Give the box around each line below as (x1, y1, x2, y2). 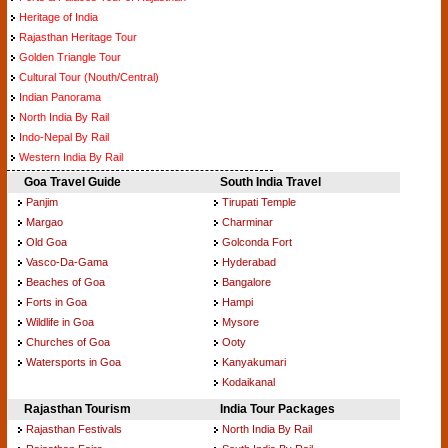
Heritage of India (19, 11, 98, 24)
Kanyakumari (222, 355, 286, 368)
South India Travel (220, 175, 321, 189)
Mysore (222, 315, 259, 328)
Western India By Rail (19, 151, 123, 164)
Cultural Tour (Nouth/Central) (19, 71, 159, 84)
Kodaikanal (222, 375, 275, 388)
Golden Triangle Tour (19, 51, 121, 64)
